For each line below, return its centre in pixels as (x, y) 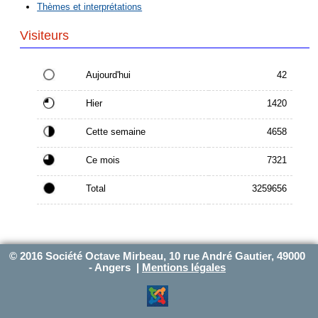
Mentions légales (184, 268)
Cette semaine (116, 131)
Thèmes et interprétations (90, 7)
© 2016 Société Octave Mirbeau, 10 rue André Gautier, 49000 (157, 257)
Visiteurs (45, 36)
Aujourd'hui (109, 75)
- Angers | (115, 268)
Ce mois (103, 160)
